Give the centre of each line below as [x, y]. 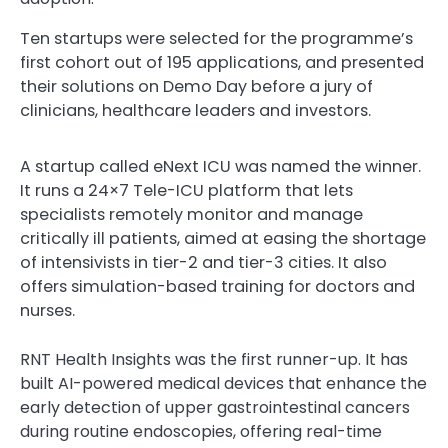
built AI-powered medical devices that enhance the [223, 383]
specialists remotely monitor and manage [191, 215]
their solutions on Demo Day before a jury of [196, 87]
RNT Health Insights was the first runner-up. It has [214, 359]
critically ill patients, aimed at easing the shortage [223, 239]
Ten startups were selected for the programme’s [216, 39]
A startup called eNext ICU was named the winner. [220, 167]
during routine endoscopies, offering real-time [201, 431]
